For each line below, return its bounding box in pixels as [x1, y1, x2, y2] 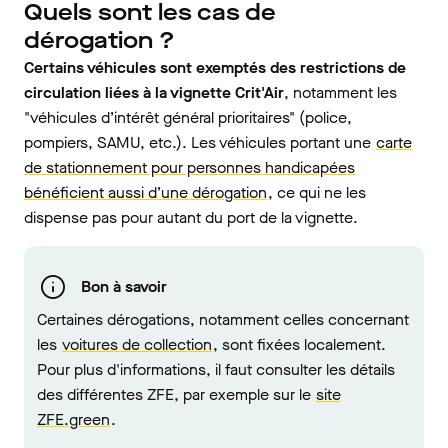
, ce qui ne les [268, 181, 366, 203]
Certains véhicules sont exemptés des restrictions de [24, 56, 406, 78]
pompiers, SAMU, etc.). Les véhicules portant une [24, 131, 375, 153]
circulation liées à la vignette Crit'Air [24, 81, 284, 103]
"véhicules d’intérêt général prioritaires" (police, [24, 106, 352, 128]
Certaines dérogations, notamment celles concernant [37, 308, 409, 330]
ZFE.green [37, 408, 110, 430]
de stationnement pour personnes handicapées [24, 156, 355, 178]
